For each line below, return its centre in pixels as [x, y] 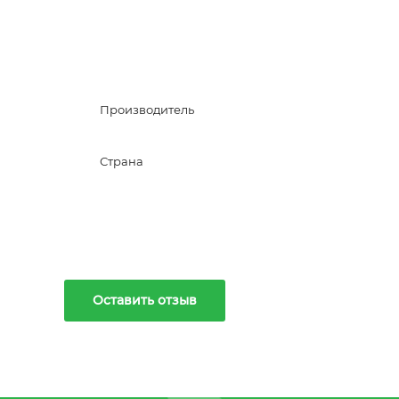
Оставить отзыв [145, 300]
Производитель [147, 110]
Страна [122, 161]
